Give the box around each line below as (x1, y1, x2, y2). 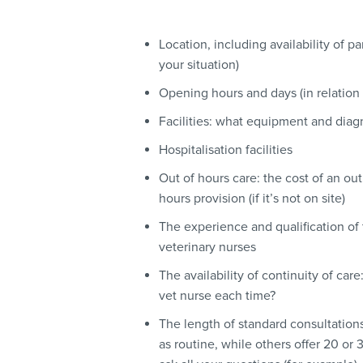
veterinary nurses (159, 239, 259, 256)
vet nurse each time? (159, 288, 279, 305)
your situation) (159, 57, 242, 74)
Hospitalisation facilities (159, 142, 296, 159)
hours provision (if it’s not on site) (159, 190, 348, 207)
